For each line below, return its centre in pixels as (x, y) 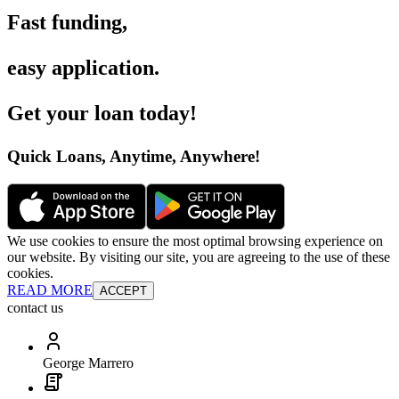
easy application (81, 68)
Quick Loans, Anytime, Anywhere (131, 157)
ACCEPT (123, 290)
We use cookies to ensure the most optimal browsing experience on (195, 240)
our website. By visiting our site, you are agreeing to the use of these (199, 256)
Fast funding (65, 23)
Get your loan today (98, 114)
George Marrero (88, 362)
